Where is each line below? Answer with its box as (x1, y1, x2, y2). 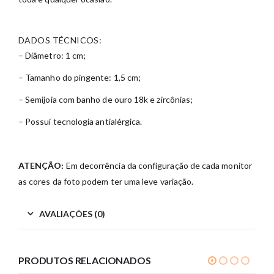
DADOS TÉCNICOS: (18, 35, 102, 46)
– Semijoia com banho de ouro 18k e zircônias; (18, 94, 193, 105)
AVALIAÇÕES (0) (39, 209, 105, 220)
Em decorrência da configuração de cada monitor (64, 160, 252, 171)
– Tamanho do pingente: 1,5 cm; (18, 72, 141, 83)
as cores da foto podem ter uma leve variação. (18, 176, 194, 187)
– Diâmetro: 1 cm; (18, 50, 86, 61)
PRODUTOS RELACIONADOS (18, 254, 151, 267)
